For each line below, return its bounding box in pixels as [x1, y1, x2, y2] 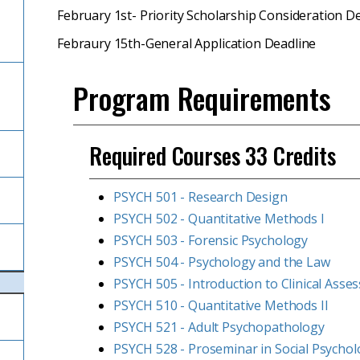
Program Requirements [73, 76, 331, 119]
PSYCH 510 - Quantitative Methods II [113, 297, 329, 314]
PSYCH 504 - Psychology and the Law [113, 253, 330, 271]
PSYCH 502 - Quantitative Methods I [113, 210, 325, 227]
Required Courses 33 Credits [89, 139, 336, 172]
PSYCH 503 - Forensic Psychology [113, 231, 309, 249]
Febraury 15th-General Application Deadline [57, 35, 317, 52]
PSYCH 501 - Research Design [113, 188, 288, 206]
